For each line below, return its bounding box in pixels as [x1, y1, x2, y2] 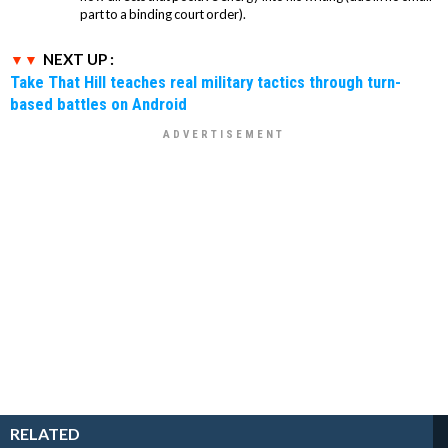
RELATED [10, 423, 80, 443]
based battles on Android [10, 93, 187, 114]
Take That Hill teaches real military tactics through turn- [10, 71, 401, 92]
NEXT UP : [43, 49, 114, 68]
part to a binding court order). [80, 5, 246, 22]
